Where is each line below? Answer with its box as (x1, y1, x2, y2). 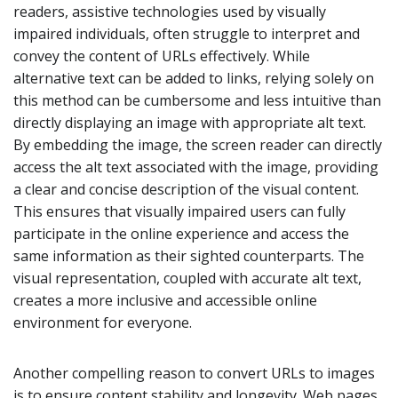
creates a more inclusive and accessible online (13, 290, 317, 310)
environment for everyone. (13, 312, 192, 332)
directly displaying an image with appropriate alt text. (13, 112, 366, 132)
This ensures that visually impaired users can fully (13, 201, 346, 221)
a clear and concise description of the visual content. (13, 179, 359, 199)
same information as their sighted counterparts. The (13, 245, 364, 266)
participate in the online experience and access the (13, 223, 349, 243)
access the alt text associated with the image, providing (13, 156, 378, 177)
